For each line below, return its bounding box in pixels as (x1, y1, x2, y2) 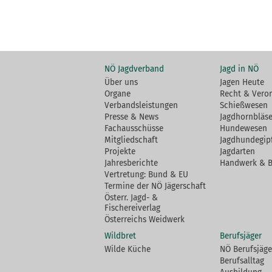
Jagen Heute (220, 76, 264, 87)
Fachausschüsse (104, 123, 163, 134)
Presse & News (104, 111, 158, 122)
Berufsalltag (220, 255, 264, 266)
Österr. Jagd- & (104, 192, 158, 203)
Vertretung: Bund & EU (104, 169, 188, 180)
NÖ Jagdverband (104, 63, 164, 74)
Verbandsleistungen (104, 100, 178, 110)
